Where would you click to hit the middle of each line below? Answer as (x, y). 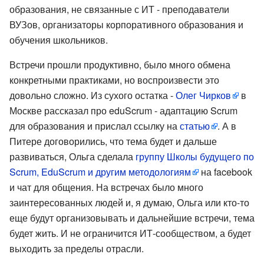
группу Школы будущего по (195, 156)
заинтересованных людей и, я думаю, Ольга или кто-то (129, 202)
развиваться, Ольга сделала (72, 156)
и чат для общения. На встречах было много (106, 187)
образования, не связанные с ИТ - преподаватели (119, 9)
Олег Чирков (203, 95)
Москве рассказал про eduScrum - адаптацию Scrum (123, 110)
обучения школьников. (59, 39)
